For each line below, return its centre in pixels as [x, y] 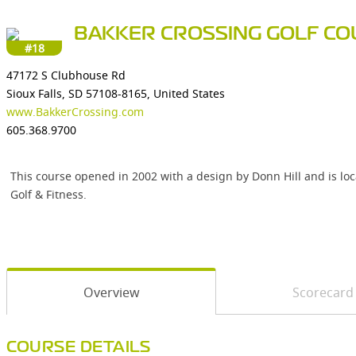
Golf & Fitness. [48, 194]
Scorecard [323, 292]
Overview [111, 292]
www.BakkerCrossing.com [75, 112]
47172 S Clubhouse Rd [66, 75]
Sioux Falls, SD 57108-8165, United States [116, 93]
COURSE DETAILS [78, 348]
